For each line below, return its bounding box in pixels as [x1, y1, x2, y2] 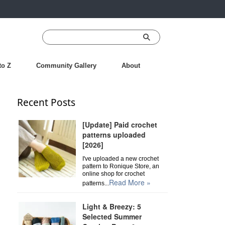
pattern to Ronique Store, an [82, 163, 159, 170]
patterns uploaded [82, 130, 146, 140]
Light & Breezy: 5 [82, 201, 141, 211]
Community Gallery [36, 62, 96, 69]
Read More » [108, 177, 151, 187]
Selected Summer [82, 211, 142, 221]
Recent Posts [17, 96, 75, 109]
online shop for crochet [82, 170, 145, 177]
